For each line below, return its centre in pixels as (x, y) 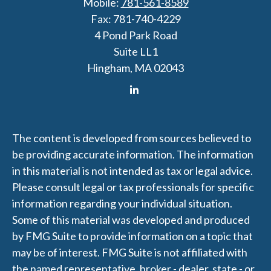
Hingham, (110, 67)
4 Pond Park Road (135, 35)
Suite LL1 (135, 51)
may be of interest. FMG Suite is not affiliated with (130, 252)
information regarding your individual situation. (122, 203)
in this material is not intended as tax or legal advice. (132, 170)
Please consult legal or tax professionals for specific (133, 187)
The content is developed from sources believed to (132, 138)
